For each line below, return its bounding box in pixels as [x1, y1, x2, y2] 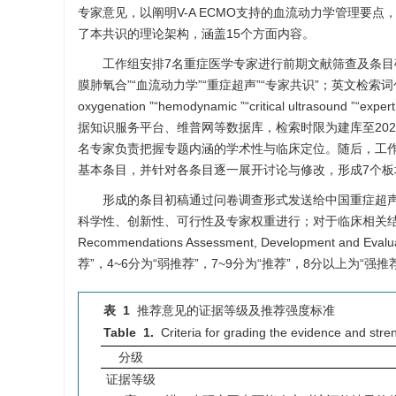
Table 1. [103, 325, 154, 339]
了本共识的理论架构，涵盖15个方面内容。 [78, 27, 315, 41]
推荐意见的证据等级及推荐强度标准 [137, 303, 335, 317]
